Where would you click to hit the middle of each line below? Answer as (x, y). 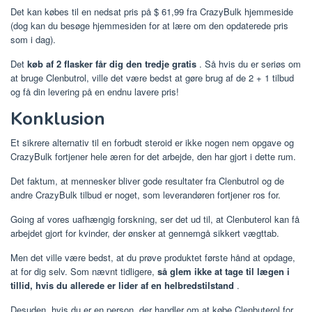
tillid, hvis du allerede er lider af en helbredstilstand (122, 286)
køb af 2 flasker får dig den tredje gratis (112, 64)
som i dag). (33, 40)
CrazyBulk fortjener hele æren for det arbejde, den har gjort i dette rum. (153, 157)
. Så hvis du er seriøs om (249, 64)
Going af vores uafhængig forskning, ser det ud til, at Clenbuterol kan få (155, 219)
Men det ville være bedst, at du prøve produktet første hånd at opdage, (153, 258)
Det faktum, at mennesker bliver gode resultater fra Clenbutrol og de (147, 181)
